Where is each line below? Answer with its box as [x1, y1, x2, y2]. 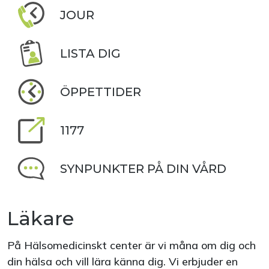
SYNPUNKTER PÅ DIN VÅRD [60, 162, 226, 176]
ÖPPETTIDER [60, 85, 141, 99]
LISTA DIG [60, 46, 121, 61]
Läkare [7, 207, 74, 230]
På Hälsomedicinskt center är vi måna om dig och [7, 238, 256, 252]
